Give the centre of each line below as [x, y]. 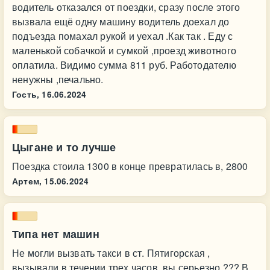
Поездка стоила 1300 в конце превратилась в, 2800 [130, 166]
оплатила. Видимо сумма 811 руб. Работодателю [124, 65]
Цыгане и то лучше [64, 147]
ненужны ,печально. [58, 79]
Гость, [26, 94]
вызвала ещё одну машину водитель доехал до [121, 21]
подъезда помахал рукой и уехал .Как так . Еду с [123, 36]
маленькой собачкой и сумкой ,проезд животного [124, 50]
